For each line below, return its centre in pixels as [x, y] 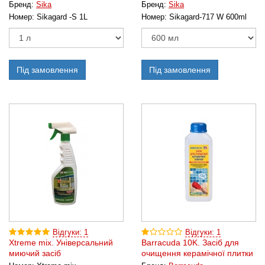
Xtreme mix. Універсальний [61, 243]
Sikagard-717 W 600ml [208, 17]
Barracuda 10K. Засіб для [190, 243]
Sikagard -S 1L [62, 17]
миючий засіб [35, 253]
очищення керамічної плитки [197, 253]
